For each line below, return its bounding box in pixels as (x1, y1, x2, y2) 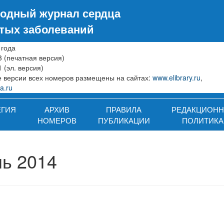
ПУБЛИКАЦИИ (97, 114, 150, 125)
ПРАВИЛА (106, 103, 141, 114)
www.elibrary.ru (152, 72, 201, 82)
